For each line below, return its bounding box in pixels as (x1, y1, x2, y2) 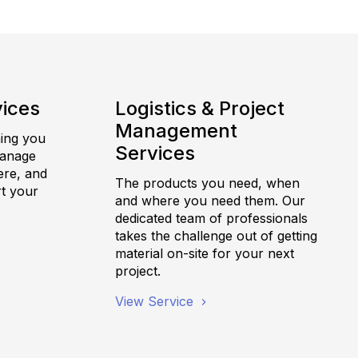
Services (115, 141, 196, 165)
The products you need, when (115, 174, 300, 191)
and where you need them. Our (115, 192, 306, 209)
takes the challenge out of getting (115, 227, 318, 244)
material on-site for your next (115, 245, 295, 261)
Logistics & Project (115, 96, 285, 120)
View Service (115, 292, 198, 309)
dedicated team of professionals (115, 209, 308, 226)
